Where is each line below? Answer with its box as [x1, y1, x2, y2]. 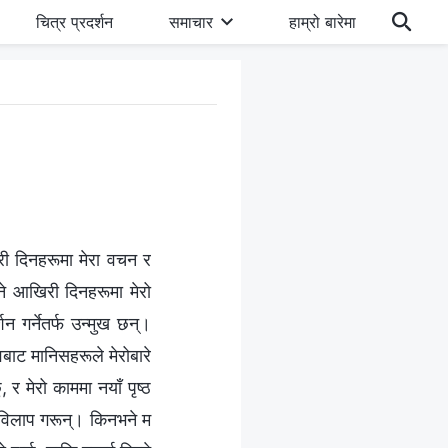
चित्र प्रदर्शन [35, 12, 113, 32]
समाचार [168, 12, 213, 32]
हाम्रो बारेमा [288, 12, 356, 32]
